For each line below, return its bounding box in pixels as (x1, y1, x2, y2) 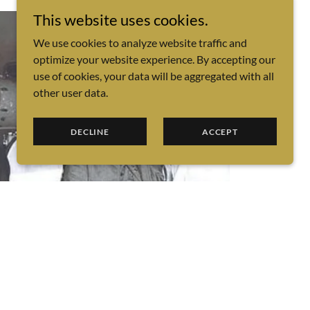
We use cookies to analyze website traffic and (33, 36, 247, 49)
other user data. (33, 86, 108, 99)
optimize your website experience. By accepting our (33, 53, 275, 66)
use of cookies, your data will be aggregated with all (33, 69, 274, 82)
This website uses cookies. (33, 10, 208, 29)
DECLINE (71, 126, 109, 137)
